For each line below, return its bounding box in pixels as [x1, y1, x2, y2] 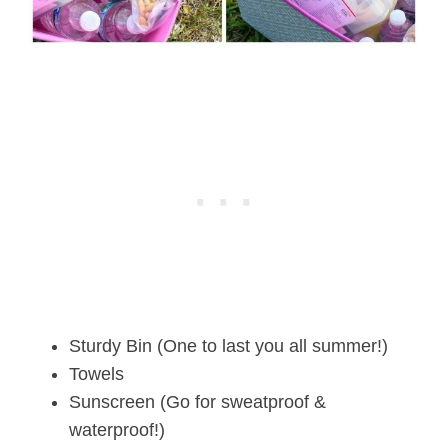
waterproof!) [68, 419, 165, 440]
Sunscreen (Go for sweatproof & [68, 391, 326, 412]
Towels [68, 363, 124, 384]
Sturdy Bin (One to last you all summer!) [68, 335, 388, 356]
